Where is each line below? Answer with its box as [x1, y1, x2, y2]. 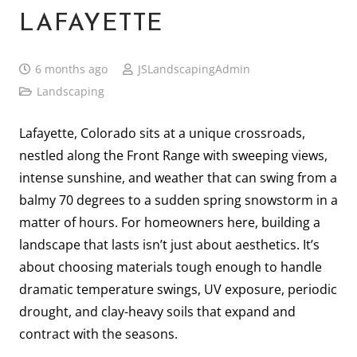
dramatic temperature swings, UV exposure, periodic [19, 280, 337, 298]
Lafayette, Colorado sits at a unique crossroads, [19, 124, 305, 142]
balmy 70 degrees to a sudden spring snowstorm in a [19, 190, 338, 209]
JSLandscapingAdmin [137, 61, 250, 76]
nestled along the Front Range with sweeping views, [19, 146, 328, 164]
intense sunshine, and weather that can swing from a [19, 168, 337, 186]
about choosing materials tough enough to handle [19, 257, 322, 276]
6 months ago [34, 61, 108, 76]
